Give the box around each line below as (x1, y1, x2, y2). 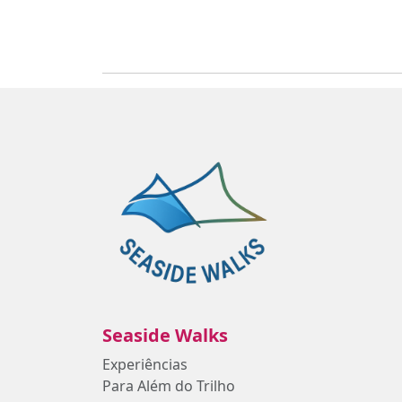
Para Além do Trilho (102, 376, 235, 396)
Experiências (102, 354, 188, 374)
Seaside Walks (102, 323, 228, 347)
